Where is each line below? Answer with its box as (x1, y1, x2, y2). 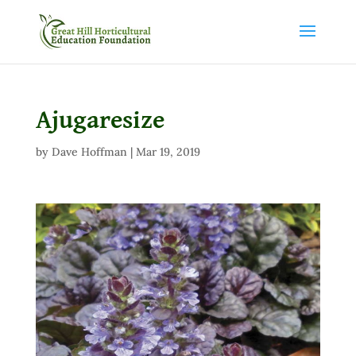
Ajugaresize (35, 108, 164, 133)
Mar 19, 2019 (135, 145, 200, 159)
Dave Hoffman (51, 145, 127, 159)
